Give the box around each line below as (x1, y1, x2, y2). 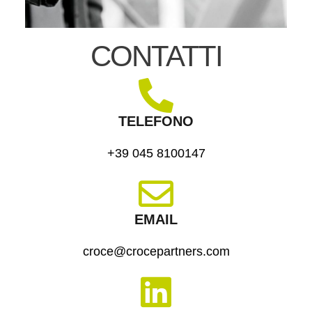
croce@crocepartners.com (82, 243, 230, 258)
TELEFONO (118, 113, 194, 129)
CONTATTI (90, 39, 222, 72)
